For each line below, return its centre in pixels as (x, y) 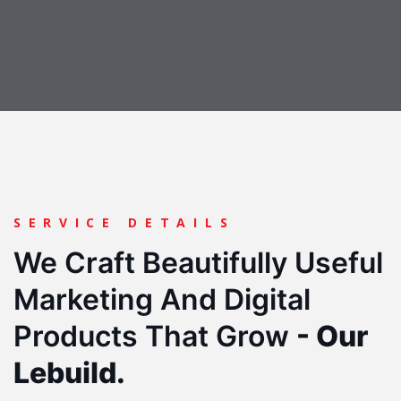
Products (76, 337)
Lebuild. (69, 373)
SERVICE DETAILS (124, 223)
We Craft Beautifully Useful (198, 263)
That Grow (217, 337)
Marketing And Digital (162, 300)
